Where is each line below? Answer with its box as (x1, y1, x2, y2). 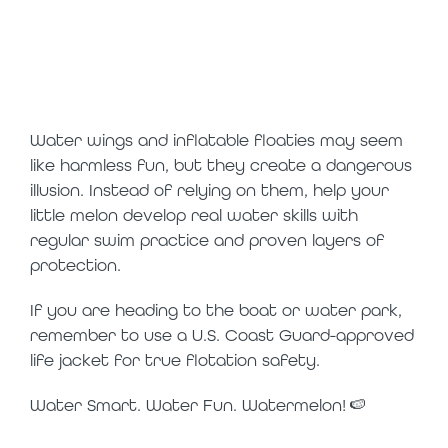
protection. (30, 255, 121, 276)
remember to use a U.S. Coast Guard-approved (30, 325, 414, 346)
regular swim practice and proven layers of (30, 230, 384, 251)
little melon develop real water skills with (30, 205, 358, 226)
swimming (30, 28, 248, 84)
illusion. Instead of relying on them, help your (30, 180, 389, 201)
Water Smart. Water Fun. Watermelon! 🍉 (30, 395, 366, 416)
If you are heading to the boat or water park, (30, 300, 402, 321)
